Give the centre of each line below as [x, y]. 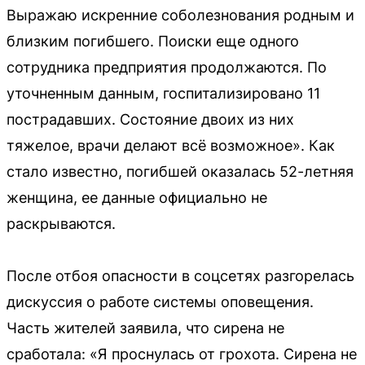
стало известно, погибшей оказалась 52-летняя [180, 171]
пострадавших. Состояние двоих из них [150, 119]
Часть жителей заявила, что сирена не [145, 328]
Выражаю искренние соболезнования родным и [180, 15]
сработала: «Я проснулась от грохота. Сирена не [182, 354]
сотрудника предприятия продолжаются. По [167, 67]
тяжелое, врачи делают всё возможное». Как [171, 145]
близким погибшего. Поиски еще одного [153, 41]
